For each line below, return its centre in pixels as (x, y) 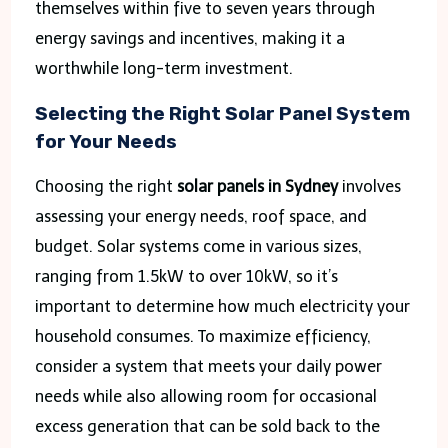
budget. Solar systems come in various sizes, (198, 246)
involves (369, 186)
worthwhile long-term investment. (163, 68)
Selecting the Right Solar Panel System (222, 113)
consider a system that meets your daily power (208, 366)
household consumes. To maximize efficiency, (202, 336)
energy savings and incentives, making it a (189, 38)
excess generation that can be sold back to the (207, 426)
